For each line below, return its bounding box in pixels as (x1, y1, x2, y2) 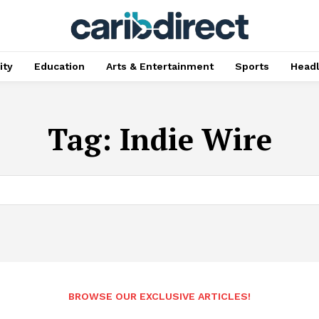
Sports (234, 61, 269, 72)
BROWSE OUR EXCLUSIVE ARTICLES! (68, 290, 251, 302)
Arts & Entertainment (105, 61, 214, 72)
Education (33, 61, 85, 72)
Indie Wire (119, 119, 272, 159)
